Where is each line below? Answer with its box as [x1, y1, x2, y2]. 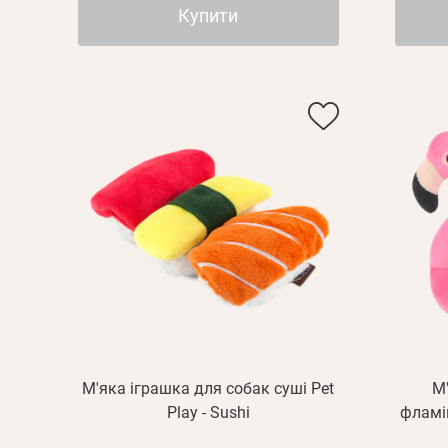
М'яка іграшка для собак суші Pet [82, 379, 335, 398]
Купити [178, 5, 239, 26]
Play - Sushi [166, 403, 250, 422]
